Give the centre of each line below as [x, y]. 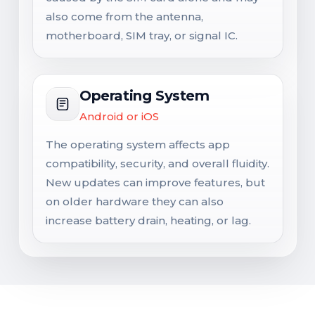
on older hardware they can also [135, 201]
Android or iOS [119, 116]
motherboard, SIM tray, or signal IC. [142, 35]
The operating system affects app [138, 144]
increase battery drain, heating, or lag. [148, 220]
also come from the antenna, [124, 16]
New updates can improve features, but [155, 182]
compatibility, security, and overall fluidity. [157, 163]
